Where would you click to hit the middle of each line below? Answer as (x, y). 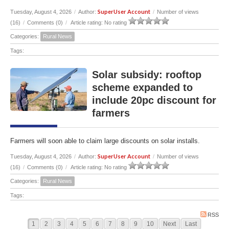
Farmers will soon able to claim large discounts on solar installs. (105, 141)
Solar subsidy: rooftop (147, 75)
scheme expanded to (142, 88)
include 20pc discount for (154, 100)
